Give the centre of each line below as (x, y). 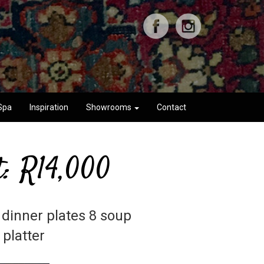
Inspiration (49, 108)
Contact (171, 108)
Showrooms (110, 108)
